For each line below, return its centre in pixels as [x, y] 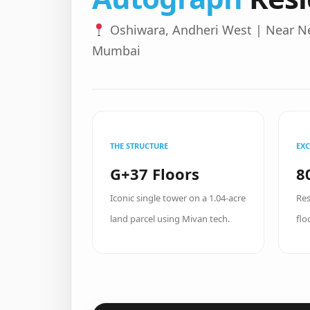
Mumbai [116, 51]
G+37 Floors [155, 174]
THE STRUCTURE [139, 146]
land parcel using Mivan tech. [170, 219]
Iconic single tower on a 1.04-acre [178, 198]
